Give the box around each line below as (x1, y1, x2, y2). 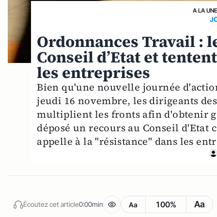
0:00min (79, 200, 103, 208)
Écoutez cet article (23, 200, 79, 208)
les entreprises (37, 62, 151, 83)
